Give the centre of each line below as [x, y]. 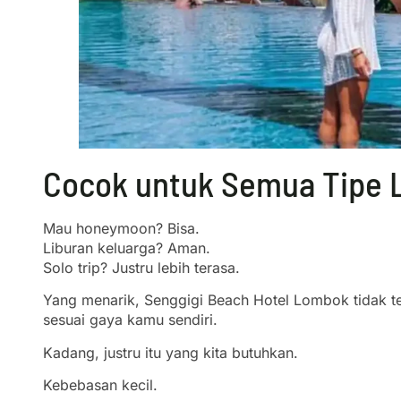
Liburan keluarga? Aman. [127, 247]
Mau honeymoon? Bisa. [121, 228]
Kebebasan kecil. [100, 384]
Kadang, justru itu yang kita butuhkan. [171, 352]
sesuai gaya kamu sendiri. [130, 320]
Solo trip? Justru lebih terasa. [141, 267]
